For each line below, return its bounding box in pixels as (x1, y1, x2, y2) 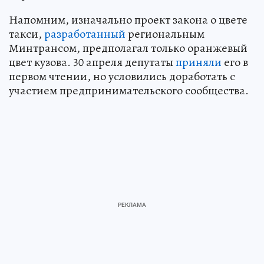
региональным (126, 26, 204, 42)
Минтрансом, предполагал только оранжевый (9, 40, 247, 57)
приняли (176, 54, 222, 71)
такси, (9, 26, 44, 42)
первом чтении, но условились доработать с (9, 68, 235, 85)
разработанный (44, 26, 126, 42)
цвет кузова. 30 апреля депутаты (9, 54, 176, 71)
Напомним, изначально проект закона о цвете (9, 12, 247, 28)
